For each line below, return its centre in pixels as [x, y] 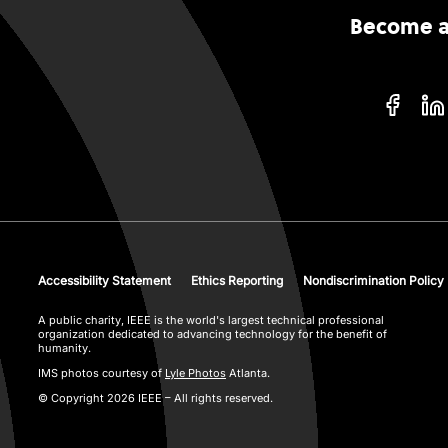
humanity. [64, 348]
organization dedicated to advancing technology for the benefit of [212, 334]
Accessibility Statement [104, 281]
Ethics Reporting [237, 281]
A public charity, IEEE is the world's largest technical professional [211, 320]
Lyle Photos [195, 373]
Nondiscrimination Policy [373, 281]
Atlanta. [248, 373]
